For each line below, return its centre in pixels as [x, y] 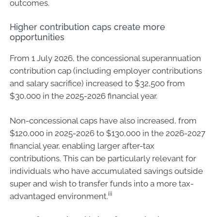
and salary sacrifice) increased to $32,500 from [97, 83]
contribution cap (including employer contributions [106, 70]
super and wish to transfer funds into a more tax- [102, 184]
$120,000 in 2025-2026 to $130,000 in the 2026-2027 [108, 133]
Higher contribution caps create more [87, 27]
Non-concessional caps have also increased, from [103, 121]
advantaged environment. [59, 196]
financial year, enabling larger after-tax [82, 146]
